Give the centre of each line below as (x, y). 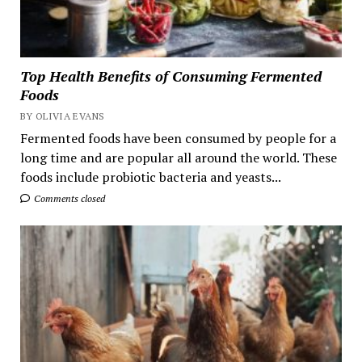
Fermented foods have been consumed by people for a (178, 138)
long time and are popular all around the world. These (178, 157)
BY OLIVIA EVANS (62, 116)
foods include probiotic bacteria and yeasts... (150, 177)
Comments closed (68, 198)
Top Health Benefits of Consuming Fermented (170, 76)
